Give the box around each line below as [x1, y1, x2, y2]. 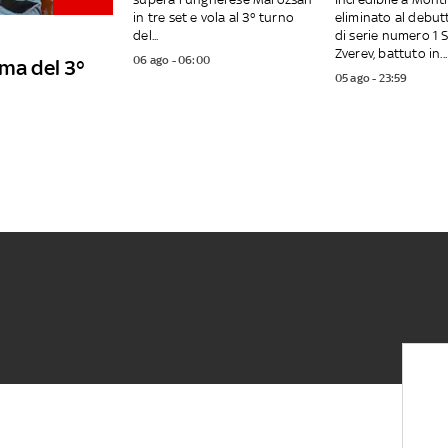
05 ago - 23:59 [334, 71, 408, 86]
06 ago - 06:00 [133, 53, 210, 68]
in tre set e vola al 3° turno [133, 10, 294, 26]
